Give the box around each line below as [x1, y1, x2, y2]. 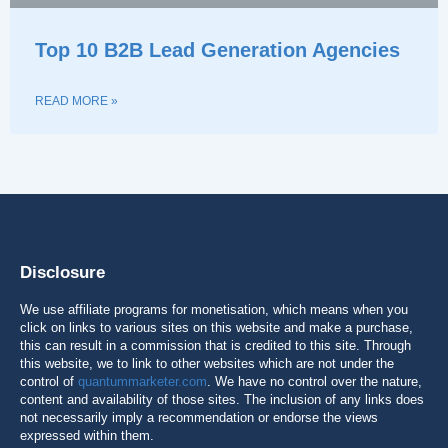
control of [20, 373, 78, 389]
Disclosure [20, 262, 105, 282]
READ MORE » [35, 93, 118, 108]
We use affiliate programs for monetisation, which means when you [20, 301, 408, 317]
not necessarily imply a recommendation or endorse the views [20, 409, 378, 425]
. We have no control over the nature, [207, 373, 422, 389]
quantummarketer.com [78, 373, 207, 389]
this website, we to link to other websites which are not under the [20, 355, 394, 371]
